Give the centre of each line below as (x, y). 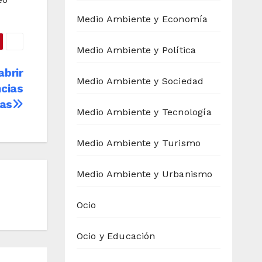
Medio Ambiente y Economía (142, 19)
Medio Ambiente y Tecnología (144, 112)
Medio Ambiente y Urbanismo (144, 174)
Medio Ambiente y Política (136, 50)
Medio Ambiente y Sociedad (140, 81)
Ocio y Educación (116, 236)
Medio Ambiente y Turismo (139, 143)
